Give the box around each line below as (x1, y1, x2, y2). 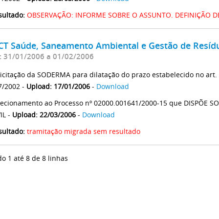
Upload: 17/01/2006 (26, 81, 90, 91)
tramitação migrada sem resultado (27, 126, 140, 136)
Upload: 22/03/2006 (12, 109, 76, 119)
